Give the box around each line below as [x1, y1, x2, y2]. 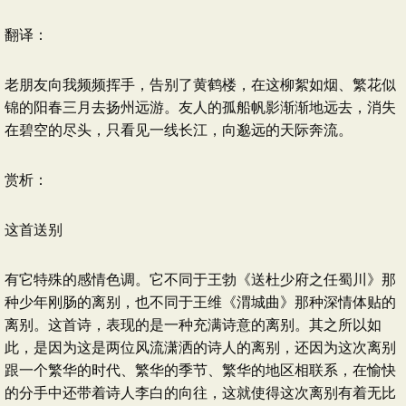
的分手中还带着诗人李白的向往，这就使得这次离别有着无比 [5, 385, 396, 401]
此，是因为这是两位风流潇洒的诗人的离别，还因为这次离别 [5, 340, 396, 355]
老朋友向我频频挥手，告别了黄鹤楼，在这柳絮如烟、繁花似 [5, 77, 396, 92]
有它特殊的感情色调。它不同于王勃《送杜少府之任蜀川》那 [5, 272, 396, 287]
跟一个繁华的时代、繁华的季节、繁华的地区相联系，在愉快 [5, 362, 396, 378]
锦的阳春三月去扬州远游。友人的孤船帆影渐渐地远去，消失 [5, 100, 396, 115]
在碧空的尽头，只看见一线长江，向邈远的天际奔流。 [5, 122, 353, 138]
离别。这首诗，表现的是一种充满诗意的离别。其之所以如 [5, 317, 382, 333]
